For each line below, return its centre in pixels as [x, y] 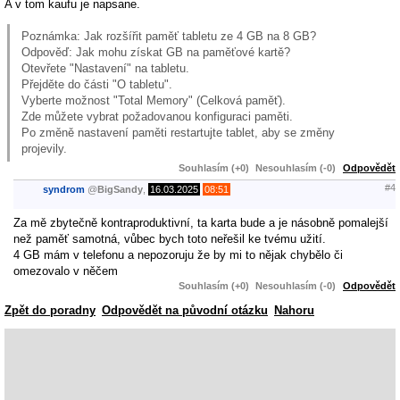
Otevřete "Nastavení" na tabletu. [105, 68]
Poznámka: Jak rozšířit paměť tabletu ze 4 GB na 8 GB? [169, 36]
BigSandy [120, 190]
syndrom [64, 190]
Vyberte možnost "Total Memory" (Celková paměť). [154, 100]
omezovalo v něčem [66, 271]
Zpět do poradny [50, 310]
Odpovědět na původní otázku [185, 310]
